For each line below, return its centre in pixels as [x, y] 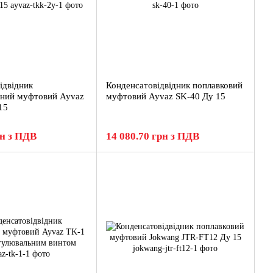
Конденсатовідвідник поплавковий [174, 85]
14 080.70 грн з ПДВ [153, 136]
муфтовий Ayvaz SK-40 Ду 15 [166, 96]
